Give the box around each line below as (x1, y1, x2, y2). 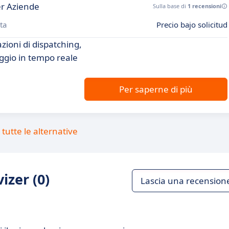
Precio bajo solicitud (156, 19, 227, 30)
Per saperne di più (119, 83, 193, 95)
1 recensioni (188, 2, 221, 10)
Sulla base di (153, 2, 188, 10)
